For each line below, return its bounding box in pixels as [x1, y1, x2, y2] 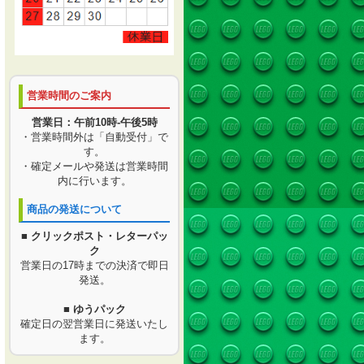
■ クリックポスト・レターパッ [20, 230, 168, 243]
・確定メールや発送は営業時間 [20, 160, 168, 173]
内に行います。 [57, 175, 132, 188]
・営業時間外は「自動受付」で [20, 131, 168, 144]
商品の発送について [27, 203, 122, 216]
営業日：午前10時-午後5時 [31, 116, 158, 129]
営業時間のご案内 [27, 89, 111, 102]
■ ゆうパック [63, 303, 126, 316]
